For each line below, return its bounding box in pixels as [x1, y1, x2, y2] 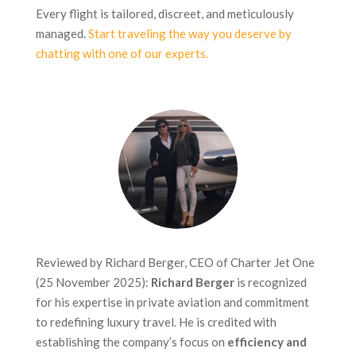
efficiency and [226, 335, 307, 350]
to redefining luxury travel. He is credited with [35, 315, 277, 330]
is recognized [234, 275, 307, 290]
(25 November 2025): [35, 275, 151, 290]
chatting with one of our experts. [35, 46, 211, 61]
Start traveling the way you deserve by [87, 26, 292, 41]
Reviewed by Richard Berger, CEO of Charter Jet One [35, 255, 315, 270]
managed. [35, 26, 88, 41]
